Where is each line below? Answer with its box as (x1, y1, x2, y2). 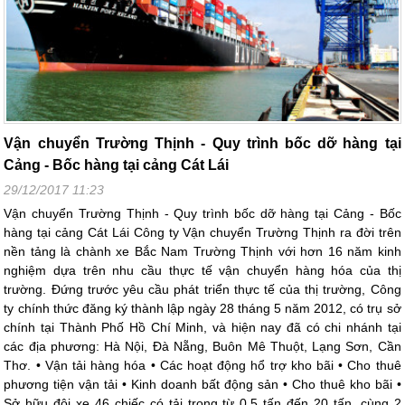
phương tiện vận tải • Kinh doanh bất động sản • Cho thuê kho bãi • (4, 376, 401, 391)
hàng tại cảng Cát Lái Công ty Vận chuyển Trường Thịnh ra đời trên (4, 224, 401, 240)
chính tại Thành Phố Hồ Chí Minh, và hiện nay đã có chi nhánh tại (4, 319, 401, 334)
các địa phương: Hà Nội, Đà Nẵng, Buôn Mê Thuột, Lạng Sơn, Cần (4, 338, 401, 353)
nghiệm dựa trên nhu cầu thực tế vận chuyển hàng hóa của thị (4, 262, 401, 278)
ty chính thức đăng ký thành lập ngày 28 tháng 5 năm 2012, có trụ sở (4, 300, 401, 316)
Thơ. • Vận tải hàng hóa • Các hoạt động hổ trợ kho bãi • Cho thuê (4, 357, 401, 372)
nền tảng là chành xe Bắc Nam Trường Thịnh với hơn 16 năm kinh (4, 243, 401, 259)
